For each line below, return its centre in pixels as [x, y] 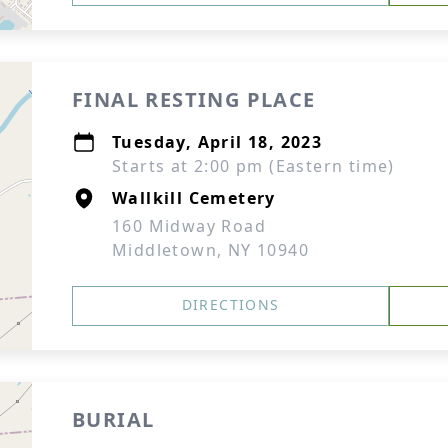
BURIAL [113, 419]
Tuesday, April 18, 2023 [217, 142]
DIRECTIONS [230, 304]
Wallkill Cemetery [194, 198]
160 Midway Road [189, 226]
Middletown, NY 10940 [210, 250]
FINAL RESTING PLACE [194, 99]
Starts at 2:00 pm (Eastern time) [253, 166]
